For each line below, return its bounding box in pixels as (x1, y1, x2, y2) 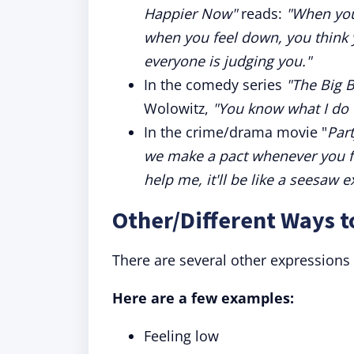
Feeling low (144, 326, 219, 345)
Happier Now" (144, 4, 237, 23)
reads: (237, 4, 286, 23)
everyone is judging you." (144, 51, 311, 70)
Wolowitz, (144, 99, 213, 118)
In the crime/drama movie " (144, 122, 327, 141)
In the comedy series (144, 75, 286, 94)
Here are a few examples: (112, 288, 294, 307)
